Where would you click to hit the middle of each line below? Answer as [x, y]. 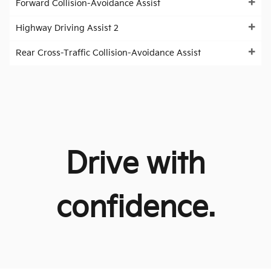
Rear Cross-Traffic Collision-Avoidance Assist [108, 53]
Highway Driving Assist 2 [67, 28]
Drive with [135, 165]
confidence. [135, 208]
